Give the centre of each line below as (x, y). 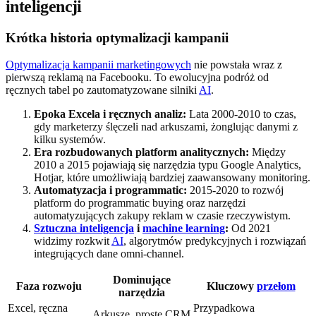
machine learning (184, 229)
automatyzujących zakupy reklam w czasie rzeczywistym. (162, 216)
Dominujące (141, 280)
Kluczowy (231, 286)
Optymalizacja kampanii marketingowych (98, 65)
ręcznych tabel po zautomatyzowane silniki (102, 90)
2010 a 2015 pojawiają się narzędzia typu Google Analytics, (168, 165)
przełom (276, 286)
